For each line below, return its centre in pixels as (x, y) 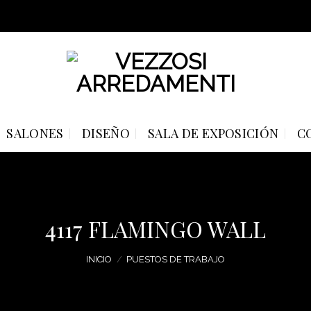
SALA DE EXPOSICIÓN (213, 133)
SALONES (35, 133)
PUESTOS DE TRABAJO (176, 259)
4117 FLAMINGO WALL (155, 229)
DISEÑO (106, 133)
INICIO (99, 259)
